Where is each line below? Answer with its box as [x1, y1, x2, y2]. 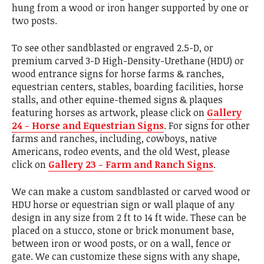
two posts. [12, 14, 57, 28]
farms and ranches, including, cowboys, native [12, 132, 217, 146]
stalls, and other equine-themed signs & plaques [12, 93, 223, 107]
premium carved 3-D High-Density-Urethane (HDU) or [12, 54, 244, 68]
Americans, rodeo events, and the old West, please [12, 145, 230, 159]
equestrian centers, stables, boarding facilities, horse [12, 80, 243, 94]
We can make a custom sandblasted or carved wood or [12, 185, 250, 199]
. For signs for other [164, 119, 250, 133]
